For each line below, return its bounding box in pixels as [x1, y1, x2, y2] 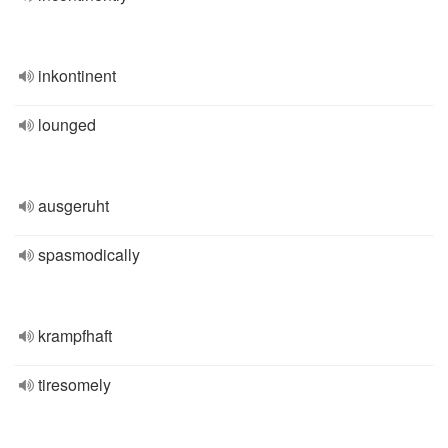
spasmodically [38, 243, 140, 266]
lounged [38, 113, 96, 136]
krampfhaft [38, 324, 112, 347]
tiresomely [38, 373, 111, 396]
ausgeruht [38, 194, 109, 217]
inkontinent [38, 64, 116, 87]
